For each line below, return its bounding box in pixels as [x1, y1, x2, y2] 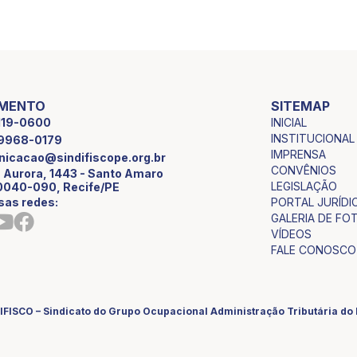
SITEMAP [270, 97, 330, 114]
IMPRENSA [270, 147, 326, 161]
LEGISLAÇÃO [270, 178, 337, 193]
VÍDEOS [270, 226, 312, 241]
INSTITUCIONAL [270, 131, 355, 145]
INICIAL [270, 115, 307, 129]
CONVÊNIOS [270, 163, 336, 177]
